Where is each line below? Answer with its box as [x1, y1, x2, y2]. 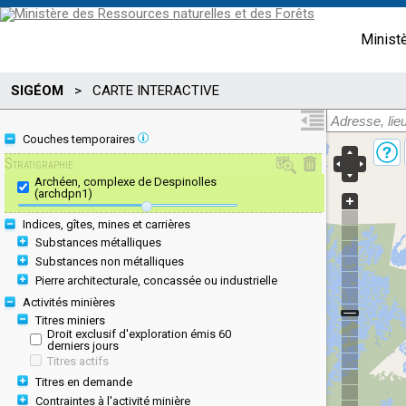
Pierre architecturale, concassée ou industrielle [35, 274, 277, 288]
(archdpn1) [34, 187, 92, 200]
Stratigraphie [5, 156, 73, 172]
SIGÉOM [11, 82, 63, 99]
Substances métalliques [35, 236, 161, 250]
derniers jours [47, 339, 119, 353]
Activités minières [23, 295, 115, 310]
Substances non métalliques [35, 255, 184, 269]
